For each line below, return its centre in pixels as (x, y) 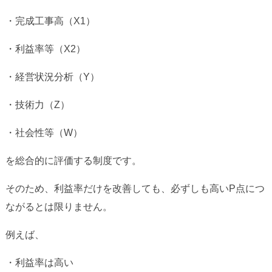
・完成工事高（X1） (50, 21)
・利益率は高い (39, 263)
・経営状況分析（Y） (52, 77)
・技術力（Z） (37, 105)
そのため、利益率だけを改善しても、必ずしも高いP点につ (135, 189)
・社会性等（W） (44, 133)
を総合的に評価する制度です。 (73, 161)
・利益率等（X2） (45, 49)
